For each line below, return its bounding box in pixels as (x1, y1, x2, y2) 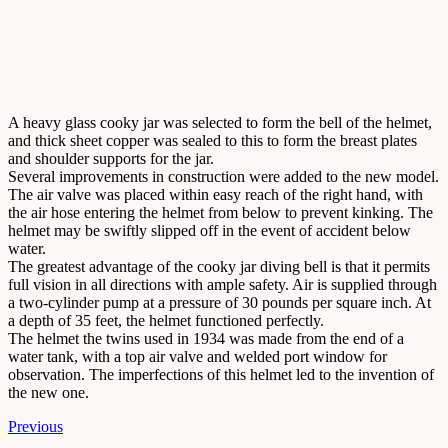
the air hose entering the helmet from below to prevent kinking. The (8, 203, 433, 221)
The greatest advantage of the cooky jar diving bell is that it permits (8, 257, 430, 275)
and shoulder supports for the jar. (8, 149, 214, 167)
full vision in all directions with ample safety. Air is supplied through (8, 275, 437, 293)
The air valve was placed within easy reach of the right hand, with (8, 185, 423, 203)
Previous (8, 417, 63, 435)
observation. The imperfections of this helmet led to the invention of (8, 365, 434, 383)
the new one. (8, 383, 89, 401)
